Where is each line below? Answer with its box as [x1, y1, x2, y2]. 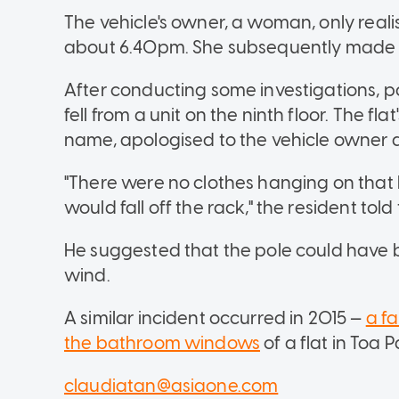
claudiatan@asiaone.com [64, 374, 279, 396]
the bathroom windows [64, 331, 260, 354]
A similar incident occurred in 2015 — [64, 306, 366, 329]
